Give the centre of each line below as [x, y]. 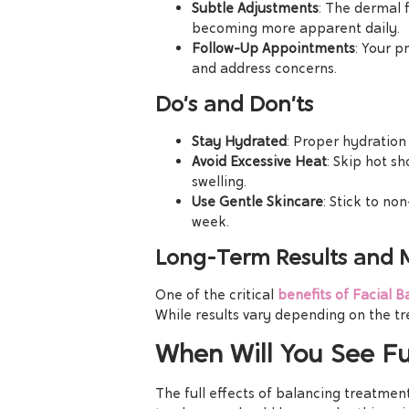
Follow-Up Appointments [273, 48]
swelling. [219, 182]
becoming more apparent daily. [296, 28]
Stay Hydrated [239, 142]
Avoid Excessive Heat [259, 162]
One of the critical [216, 295]
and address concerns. [264, 68]
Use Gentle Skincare [257, 202]
